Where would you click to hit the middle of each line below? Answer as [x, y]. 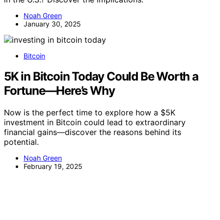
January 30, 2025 [52, 24]
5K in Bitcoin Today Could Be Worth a [101, 77]
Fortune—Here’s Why [59, 91]
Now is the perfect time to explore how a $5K [90, 113]
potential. [21, 142]
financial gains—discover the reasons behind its [93, 132]
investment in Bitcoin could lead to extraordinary [95, 123]
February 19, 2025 [53, 166]
